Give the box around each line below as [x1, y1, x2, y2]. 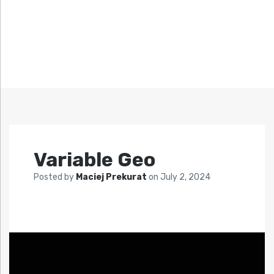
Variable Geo [34, 148, 155, 172]
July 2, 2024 [160, 172, 210, 183]
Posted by [34, 172, 76, 183]
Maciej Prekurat [76, 172, 149, 183]
